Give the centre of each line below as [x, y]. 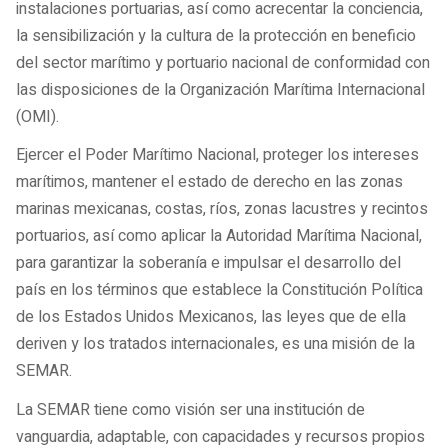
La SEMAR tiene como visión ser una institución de [190, 409]
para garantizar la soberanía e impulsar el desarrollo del [208, 263]
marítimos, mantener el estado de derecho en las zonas [209, 182]
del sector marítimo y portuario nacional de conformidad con [223, 62]
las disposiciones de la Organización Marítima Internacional [220, 89]
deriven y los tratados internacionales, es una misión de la [215, 344]
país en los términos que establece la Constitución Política [219, 290]
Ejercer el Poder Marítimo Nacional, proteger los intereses [217, 155]
